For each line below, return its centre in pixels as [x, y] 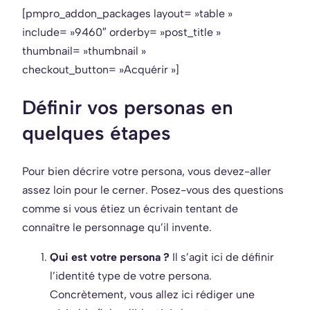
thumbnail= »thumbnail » [84, 51]
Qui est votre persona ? [110, 257]
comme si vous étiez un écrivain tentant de [130, 209]
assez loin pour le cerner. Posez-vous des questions [153, 190]
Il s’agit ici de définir [222, 257]
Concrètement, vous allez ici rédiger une [152, 295]
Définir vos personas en [128, 108]
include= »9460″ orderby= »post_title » [121, 32]
